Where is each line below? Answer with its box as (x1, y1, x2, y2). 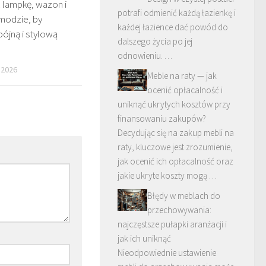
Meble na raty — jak (147, 69, 217, 81)
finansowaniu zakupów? (118, 112, 206, 124)
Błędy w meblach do (147, 189, 220, 201)
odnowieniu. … (118, 49, 172, 61)
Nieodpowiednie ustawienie (118, 246, 216, 258)
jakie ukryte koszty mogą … (118, 169, 217, 181)
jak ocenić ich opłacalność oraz (118, 155, 233, 167)
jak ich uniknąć (118, 232, 171, 244)
